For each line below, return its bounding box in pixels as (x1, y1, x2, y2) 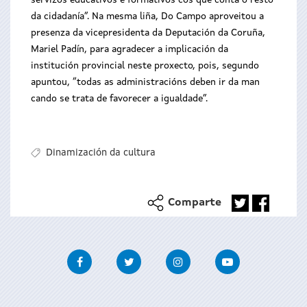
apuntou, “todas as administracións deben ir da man (31, 77, 260, 87)
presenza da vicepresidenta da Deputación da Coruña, (31, 28, 265, 38)
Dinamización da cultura (45, 148, 156, 158)
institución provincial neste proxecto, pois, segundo (31, 61, 259, 71)
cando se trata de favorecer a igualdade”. (31, 94, 208, 103)
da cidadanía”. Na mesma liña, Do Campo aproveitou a (31, 12, 264, 21)
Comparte (168, 197, 221, 209)
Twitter (140, 251, 180, 263)
